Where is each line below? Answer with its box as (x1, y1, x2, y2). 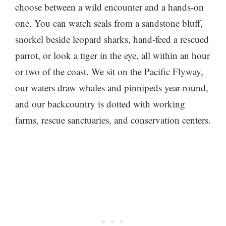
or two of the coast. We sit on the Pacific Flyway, (15, 65, 203, 78)
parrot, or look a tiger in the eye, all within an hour (15, 49, 210, 62)
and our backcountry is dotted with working (15, 97, 185, 110)
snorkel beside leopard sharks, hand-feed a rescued (15, 33, 209, 45)
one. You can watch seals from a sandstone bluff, (15, 17, 203, 29)
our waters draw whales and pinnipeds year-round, (15, 81, 208, 94)
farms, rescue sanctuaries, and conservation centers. (15, 114, 211, 126)
